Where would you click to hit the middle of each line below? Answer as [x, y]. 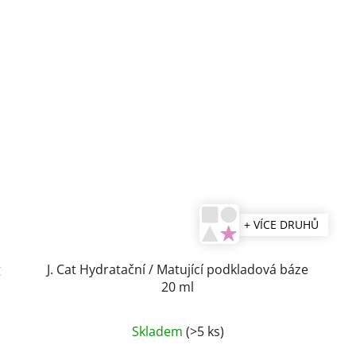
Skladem [159, 331]
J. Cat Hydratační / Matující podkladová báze [178, 269]
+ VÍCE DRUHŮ [281, 224]
